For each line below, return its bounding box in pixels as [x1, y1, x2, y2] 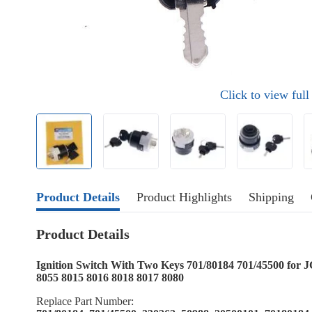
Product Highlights [136, 190, 232, 204]
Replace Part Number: [36, 295, 134, 307]
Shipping [249, 190, 294, 204]
